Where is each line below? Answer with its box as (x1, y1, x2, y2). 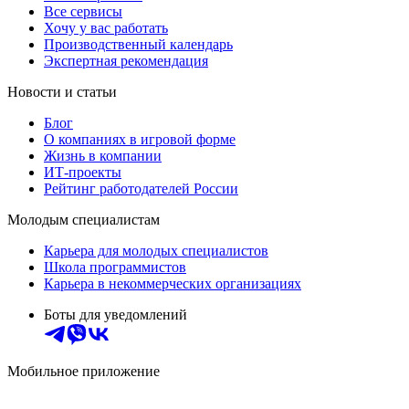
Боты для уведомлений (44, 306, 187, 322)
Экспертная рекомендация (44, 52, 208, 68)
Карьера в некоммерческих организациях (44, 275, 301, 291)
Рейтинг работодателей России (44, 180, 238, 196)
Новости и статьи (7, 83, 117, 100)
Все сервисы (44, 3, 122, 19)
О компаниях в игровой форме (44, 131, 236, 147)
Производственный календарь (44, 36, 233, 52)
